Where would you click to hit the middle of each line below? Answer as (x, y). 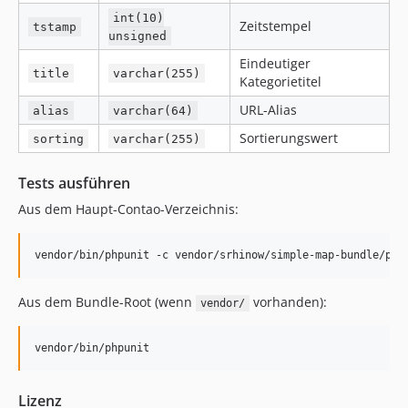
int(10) (139, 18)
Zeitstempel (275, 26)
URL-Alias (268, 110)
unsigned (138, 36)
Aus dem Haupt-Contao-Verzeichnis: (128, 209)
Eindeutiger (275, 63)
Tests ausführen (74, 183)
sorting (59, 139)
